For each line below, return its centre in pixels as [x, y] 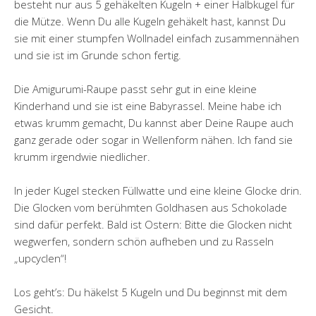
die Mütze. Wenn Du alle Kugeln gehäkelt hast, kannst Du [150, 21]
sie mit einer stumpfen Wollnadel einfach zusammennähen [157, 38]
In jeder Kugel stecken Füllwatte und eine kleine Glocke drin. [158, 190]
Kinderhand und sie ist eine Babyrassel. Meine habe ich [148, 106]
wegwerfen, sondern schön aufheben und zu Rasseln [144, 241]
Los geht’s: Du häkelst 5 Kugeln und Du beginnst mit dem [151, 292]
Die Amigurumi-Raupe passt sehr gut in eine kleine [135, 89]
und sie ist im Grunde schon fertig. [98, 55]
